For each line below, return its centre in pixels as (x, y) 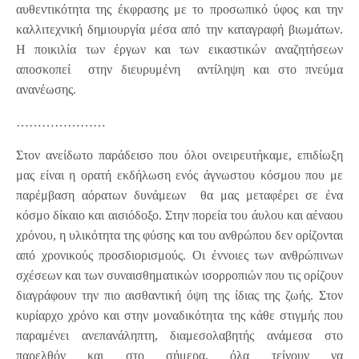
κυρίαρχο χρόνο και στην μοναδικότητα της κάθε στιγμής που (179, 316)
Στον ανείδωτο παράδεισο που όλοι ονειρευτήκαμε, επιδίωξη (179, 155)
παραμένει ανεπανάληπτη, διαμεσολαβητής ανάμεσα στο (179, 336)
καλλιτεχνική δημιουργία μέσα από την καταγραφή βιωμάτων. (179, 30)
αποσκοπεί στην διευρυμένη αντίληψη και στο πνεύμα (179, 70)
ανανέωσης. (46, 90)
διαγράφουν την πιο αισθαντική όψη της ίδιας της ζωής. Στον (179, 296)
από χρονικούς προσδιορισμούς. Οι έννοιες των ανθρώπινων (179, 256)
